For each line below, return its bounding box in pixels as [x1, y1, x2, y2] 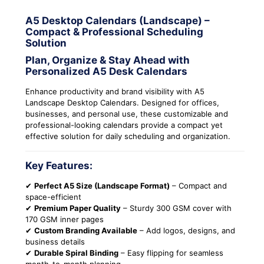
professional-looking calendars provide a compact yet [25, 120, 223, 130]
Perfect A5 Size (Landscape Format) [34, 181, 170, 191]
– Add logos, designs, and [137, 226, 235, 236]
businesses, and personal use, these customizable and [25, 109, 228, 119]
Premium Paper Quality [34, 203, 121, 213]
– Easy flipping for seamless [118, 248, 223, 258]
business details [25, 237, 85, 247]
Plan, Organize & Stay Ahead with [25, 54, 190, 67]
